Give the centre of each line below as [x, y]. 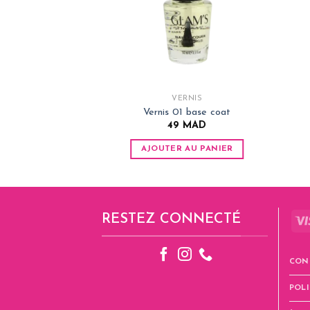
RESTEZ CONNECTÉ [171, 219]
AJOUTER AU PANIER [187, 148]
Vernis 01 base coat [187, 112]
